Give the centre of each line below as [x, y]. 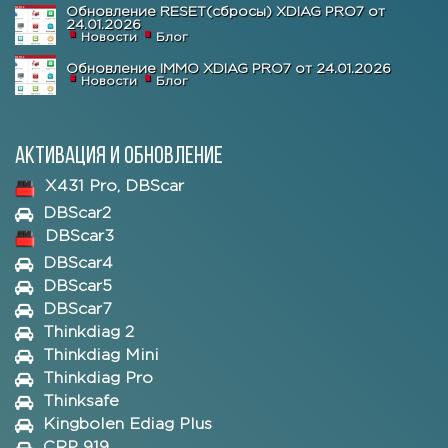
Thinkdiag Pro [98, 379]
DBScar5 [77, 287]
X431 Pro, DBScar [114, 187]
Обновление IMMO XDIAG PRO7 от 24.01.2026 [228, 68]
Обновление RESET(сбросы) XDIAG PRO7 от [225, 12]
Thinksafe [81, 402]
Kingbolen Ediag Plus [127, 425]
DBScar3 [79, 237]
